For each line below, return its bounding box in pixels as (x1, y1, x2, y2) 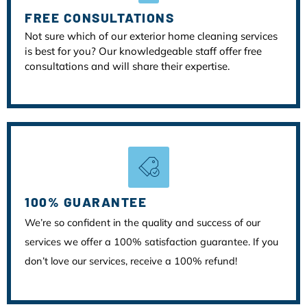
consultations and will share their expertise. (25, 59, 230, 73)
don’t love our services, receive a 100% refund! (25, 254, 237, 267)
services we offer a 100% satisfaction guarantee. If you (25, 235, 278, 248)
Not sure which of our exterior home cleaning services (25, 29, 278, 42)
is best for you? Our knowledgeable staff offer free (25, 44, 262, 58)
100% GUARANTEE (25, 194, 147, 210)
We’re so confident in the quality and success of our (25, 216, 260, 229)
